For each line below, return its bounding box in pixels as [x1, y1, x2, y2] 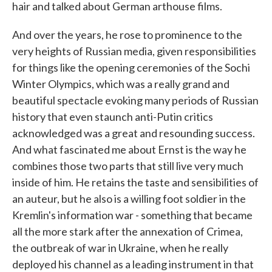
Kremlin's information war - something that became [12, 208, 253, 222]
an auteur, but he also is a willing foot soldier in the [12, 192, 246, 205]
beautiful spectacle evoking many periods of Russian [12, 93, 259, 107]
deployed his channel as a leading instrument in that [12, 257, 254, 271]
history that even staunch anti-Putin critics [12, 110, 213, 123]
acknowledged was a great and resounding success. [12, 126, 255, 140]
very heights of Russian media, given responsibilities [12, 44, 256, 58]
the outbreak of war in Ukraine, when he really [12, 241, 228, 254]
